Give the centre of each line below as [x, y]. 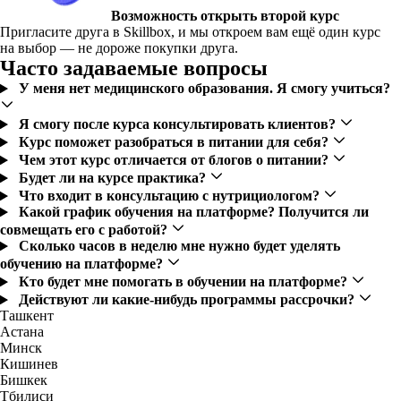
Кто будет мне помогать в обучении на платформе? [184, 282]
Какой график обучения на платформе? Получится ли [193, 212]
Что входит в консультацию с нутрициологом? [171, 196]
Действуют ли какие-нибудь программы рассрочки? [188, 300]
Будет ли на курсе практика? [114, 178]
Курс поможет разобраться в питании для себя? [175, 142]
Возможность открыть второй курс [225, 16]
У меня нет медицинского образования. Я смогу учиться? [204, 89]
